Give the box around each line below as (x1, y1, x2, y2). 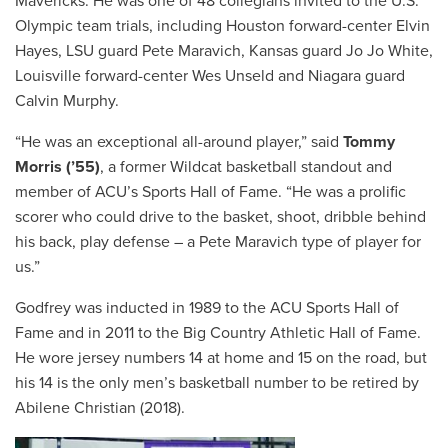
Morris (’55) (15, 156, 100, 177)
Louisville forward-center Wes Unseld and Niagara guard (15, 65, 405, 86)
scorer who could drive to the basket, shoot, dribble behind (15, 206, 426, 227)
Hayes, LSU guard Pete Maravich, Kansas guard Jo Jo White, (15, 40, 433, 61)
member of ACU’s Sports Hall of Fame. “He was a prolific (15, 181, 406, 202)
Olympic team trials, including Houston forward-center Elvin (15, 15, 430, 36)
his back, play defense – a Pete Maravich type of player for (15, 231, 421, 252)
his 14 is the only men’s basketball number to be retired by (15, 372, 419, 393)
